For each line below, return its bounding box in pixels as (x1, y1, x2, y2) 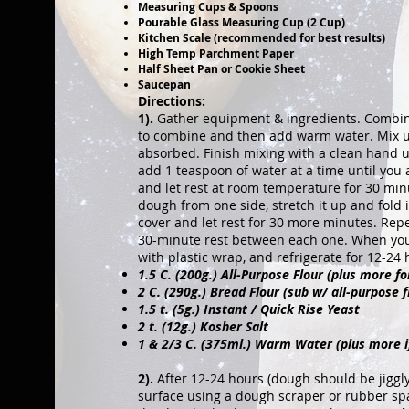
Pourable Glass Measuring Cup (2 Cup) (137, 15, 345, 30)
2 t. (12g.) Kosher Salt (137, 318, 268, 335)
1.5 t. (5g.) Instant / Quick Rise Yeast (137, 300, 360, 318)
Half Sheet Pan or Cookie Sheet (137, 61, 305, 77)
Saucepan (137, 77, 194, 92)
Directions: (137, 92, 205, 110)
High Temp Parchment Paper (137, 46, 294, 61)
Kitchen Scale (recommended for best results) (137, 30, 385, 46)
